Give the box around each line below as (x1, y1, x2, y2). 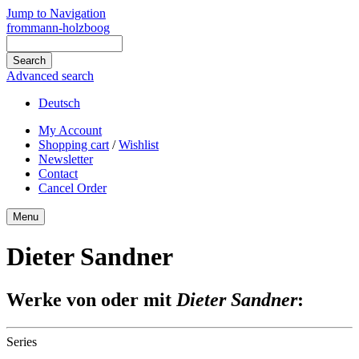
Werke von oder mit (6, 288, 176, 310)
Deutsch (38, 96, 80, 110)
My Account (38, 123, 102, 137)
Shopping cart (38, 138, 109, 151)
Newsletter (38, 152, 93, 166)
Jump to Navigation (6, 6, 106, 20)
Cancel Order (38, 181, 107, 195)
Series (6, 334, 37, 349)
